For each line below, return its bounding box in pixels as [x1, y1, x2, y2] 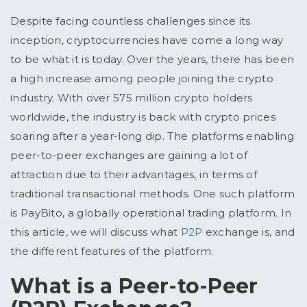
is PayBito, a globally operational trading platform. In [10, 206, 292, 220]
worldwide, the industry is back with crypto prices [10, 110, 275, 124]
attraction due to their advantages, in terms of [10, 168, 258, 182]
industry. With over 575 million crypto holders [10, 91, 253, 105]
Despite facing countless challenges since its [10, 14, 251, 28]
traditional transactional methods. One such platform [10, 187, 295, 201]
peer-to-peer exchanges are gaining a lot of [10, 149, 247, 162]
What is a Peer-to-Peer [10, 273, 258, 299]
